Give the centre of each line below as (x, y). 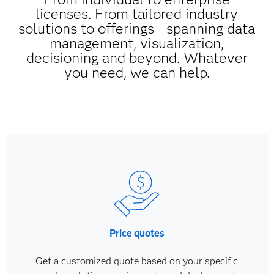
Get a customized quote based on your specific (137, 261)
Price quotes (137, 233)
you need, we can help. (137, 72)
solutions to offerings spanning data (137, 28)
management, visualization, (137, 43)
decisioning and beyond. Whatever (137, 58)
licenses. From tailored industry (137, 14)
